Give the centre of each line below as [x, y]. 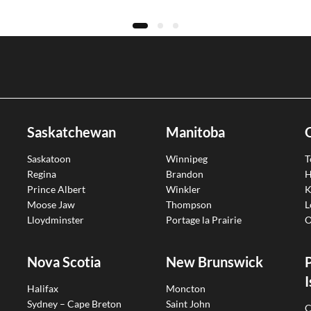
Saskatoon [49, 158]
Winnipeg [187, 158]
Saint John [188, 303]
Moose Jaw [51, 204]
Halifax [43, 288]
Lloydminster [56, 219]
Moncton [186, 288]
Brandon [185, 174]
